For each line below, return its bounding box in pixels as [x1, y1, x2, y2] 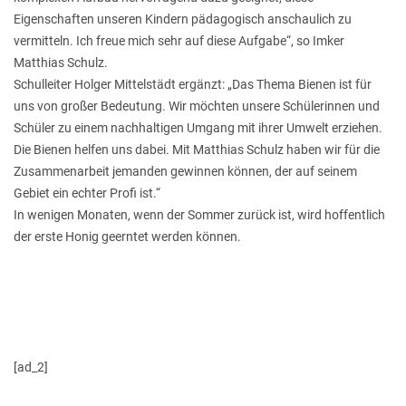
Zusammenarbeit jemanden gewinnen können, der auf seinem [14, 163, 357, 179]
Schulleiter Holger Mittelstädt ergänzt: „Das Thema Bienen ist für [14, 76, 372, 92]
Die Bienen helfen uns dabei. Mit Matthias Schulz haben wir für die [14, 141, 380, 157]
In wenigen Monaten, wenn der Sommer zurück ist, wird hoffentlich [14, 207, 385, 222]
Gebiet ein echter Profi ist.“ [14, 185, 160, 200]
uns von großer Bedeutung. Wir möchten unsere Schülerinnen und [14, 98, 380, 113]
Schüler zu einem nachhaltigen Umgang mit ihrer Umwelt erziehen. [14, 120, 382, 135]
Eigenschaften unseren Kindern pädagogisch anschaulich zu [14, 11, 352, 26]
